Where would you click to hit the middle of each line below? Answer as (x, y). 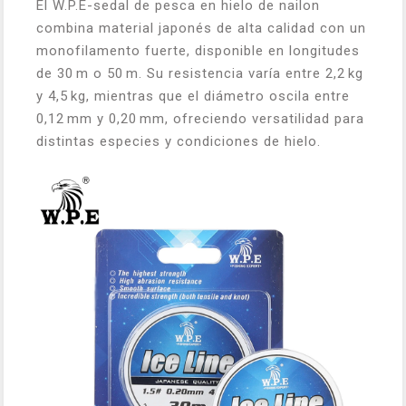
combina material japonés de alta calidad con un (201, 28)
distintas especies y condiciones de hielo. (179, 141)
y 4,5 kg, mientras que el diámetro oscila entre (193, 96)
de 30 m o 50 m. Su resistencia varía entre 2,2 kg (200, 73)
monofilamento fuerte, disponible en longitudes (198, 51)
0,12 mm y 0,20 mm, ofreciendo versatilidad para (200, 119)
